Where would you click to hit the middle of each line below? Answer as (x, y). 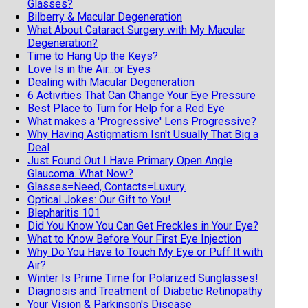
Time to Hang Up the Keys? (93, 56)
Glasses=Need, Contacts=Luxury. (107, 186)
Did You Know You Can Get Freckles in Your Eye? (143, 225)
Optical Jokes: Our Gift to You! (99, 199)
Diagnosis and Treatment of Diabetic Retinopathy (145, 291)
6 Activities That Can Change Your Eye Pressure (142, 95)
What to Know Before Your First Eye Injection (134, 239)
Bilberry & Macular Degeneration (105, 16)
